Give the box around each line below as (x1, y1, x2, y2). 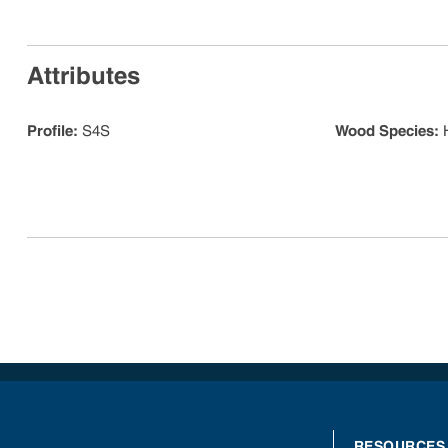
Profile (27, 122, 73, 140)
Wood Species (335, 122, 435, 140)
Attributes (27, 61, 140, 90)
